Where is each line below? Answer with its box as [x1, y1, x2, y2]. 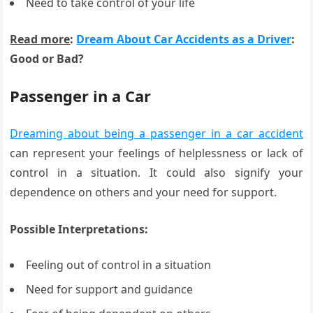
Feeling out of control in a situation [26, 256, 212, 272]
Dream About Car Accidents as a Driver [76, 31, 292, 47]
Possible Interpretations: [10, 221, 149, 237]
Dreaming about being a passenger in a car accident [10, 125, 303, 141]
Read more [10, 31, 71, 47]
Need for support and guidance [26, 281, 194, 297]
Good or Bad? [10, 50, 85, 66]
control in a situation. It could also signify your [10, 164, 303, 180]
